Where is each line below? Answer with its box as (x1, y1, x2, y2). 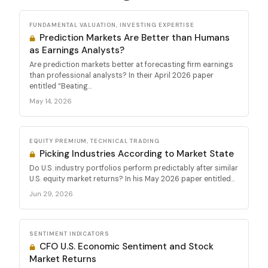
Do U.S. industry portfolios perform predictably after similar (29, 163, 238, 173)
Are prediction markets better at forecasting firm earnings (29, 59, 233, 69)
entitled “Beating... (29, 81, 92, 91)
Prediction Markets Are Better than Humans (37, 31, 230, 44)
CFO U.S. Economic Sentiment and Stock (37, 240, 214, 252)
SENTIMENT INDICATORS (29, 229, 110, 237)
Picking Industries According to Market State (37, 147, 234, 160)
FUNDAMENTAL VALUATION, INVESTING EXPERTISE (29, 20, 195, 29)
